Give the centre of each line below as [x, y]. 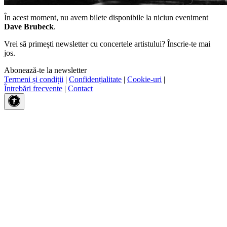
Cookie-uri [144, 79]
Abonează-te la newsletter [45, 70]
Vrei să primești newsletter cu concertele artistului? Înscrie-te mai [107, 44]
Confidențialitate [95, 79]
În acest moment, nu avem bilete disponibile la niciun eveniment [106, 17]
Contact [80, 88]
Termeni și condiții [34, 79]
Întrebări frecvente [33, 88]
